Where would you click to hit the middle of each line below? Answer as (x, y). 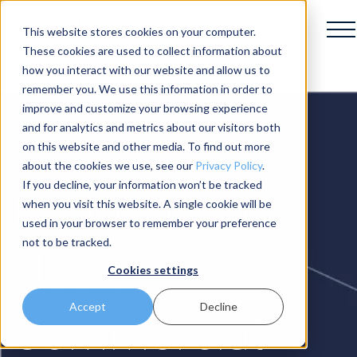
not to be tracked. (67, 242)
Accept (88, 307)
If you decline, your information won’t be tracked (142, 184)
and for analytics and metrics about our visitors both (151, 127)
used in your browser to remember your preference (149, 223)
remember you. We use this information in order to (147, 89)
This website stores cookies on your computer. (139, 31)
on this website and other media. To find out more (146, 146)
